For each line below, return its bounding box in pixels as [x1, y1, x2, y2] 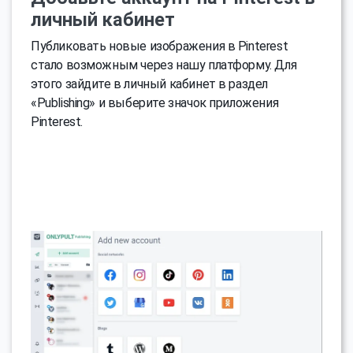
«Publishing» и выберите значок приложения [31, 95, 279, 110]
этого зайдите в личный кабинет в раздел [31, 76, 269, 91]
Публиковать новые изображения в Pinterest [31, 38, 288, 54]
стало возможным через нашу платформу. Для [31, 57, 297, 72]
